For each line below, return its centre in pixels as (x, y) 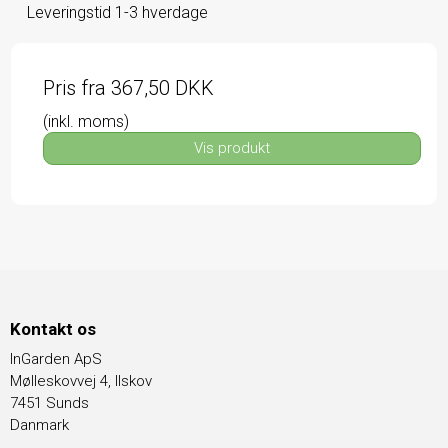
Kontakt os (53, 328)
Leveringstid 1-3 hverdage (117, 12)
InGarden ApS (56, 359)
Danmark (39, 425)
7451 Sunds (49, 403)
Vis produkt (232, 148)
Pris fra (77, 87)
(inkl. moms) (86, 121)
